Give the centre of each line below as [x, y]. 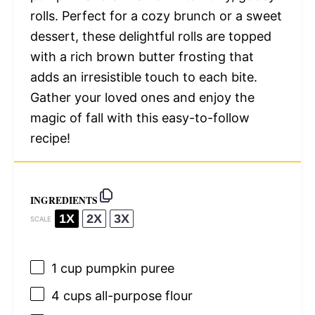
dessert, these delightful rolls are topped [150, 36]
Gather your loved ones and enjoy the [142, 97]
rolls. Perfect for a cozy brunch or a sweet [156, 15]
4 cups [71, 295]
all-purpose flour [142, 295]
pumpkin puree [128, 269]
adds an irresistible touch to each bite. [143, 77]
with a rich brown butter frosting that [142, 56]
